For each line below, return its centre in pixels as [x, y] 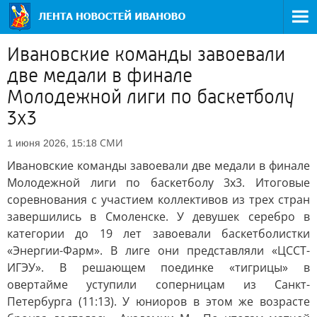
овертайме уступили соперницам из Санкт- [158, 284]
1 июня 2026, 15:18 [52, 143]
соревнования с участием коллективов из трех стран [158, 200]
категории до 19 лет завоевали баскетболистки [158, 234]
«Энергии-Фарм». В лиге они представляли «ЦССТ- [158, 250]
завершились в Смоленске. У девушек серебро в [158, 217]
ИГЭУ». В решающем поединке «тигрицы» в [158, 267]
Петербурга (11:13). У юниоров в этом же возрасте [158, 301]
